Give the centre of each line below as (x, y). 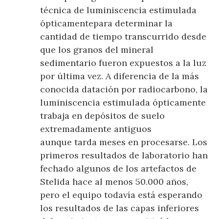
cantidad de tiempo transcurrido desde (123, 37)
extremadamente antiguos (96, 129)
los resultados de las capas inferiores (120, 208)
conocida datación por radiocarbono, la (124, 89)
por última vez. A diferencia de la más (120, 76)
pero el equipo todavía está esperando (121, 195)
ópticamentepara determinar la (107, 23)
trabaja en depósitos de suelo (103, 116)
